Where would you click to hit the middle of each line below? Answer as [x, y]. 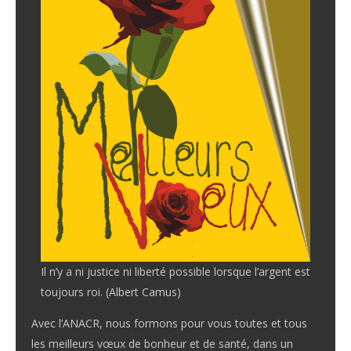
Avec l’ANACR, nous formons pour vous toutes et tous [169, 323]
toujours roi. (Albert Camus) [111, 292]
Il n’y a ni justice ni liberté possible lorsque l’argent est [175, 271]
